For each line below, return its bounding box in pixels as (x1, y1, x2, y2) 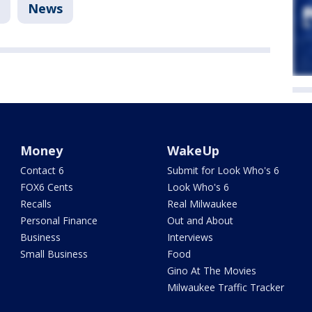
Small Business (20, 247, 88, 260)
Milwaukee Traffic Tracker (166, 281, 284, 294)
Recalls (20, 197, 52, 210)
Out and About (166, 214, 233, 227)
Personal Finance (20, 214, 98, 227)
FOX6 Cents (20, 180, 74, 194)
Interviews (166, 231, 213, 244)
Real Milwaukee (166, 197, 237, 210)
